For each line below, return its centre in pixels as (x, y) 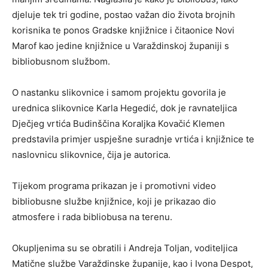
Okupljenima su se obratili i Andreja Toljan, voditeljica (125, 248)
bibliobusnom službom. (61, 62)
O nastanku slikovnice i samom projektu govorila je (119, 93)
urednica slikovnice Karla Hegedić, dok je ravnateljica (124, 108)
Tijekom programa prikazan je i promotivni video (114, 186)
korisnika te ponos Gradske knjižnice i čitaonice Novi (123, 31)
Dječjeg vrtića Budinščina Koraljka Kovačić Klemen (118, 124)
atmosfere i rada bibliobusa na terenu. (92, 217)
